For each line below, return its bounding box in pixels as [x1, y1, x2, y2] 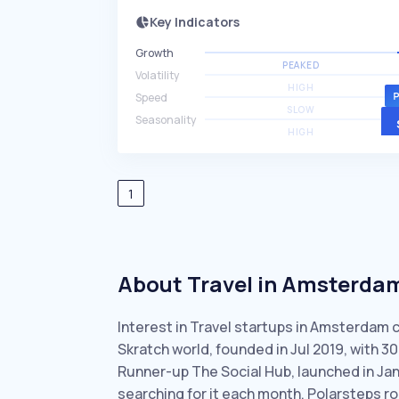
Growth [135, 45, 174, 61]
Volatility [135, 68, 179, 83]
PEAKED [282, 59, 320, 71]
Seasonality [135, 112, 196, 127]
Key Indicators [150, 13, 240, 30]
